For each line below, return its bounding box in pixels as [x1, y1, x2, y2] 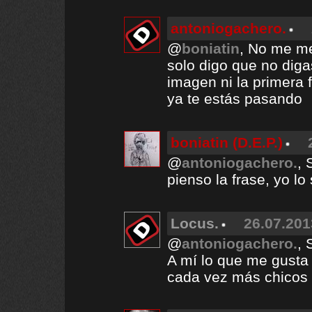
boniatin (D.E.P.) [171, 134, 283, 150]
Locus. [171, 215, 219, 231]
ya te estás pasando [167, 91, 302, 107]
